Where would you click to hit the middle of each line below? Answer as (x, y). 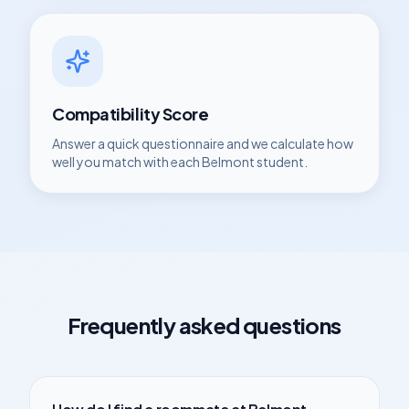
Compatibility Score (131, 114)
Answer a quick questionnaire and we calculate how (203, 143)
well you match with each (127, 162)
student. (281, 162)
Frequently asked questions (204, 325)
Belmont (228, 162)
